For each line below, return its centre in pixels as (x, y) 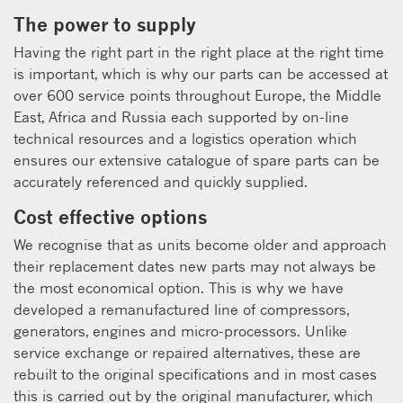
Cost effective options (110, 216)
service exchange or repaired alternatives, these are (187, 352)
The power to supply (105, 24)
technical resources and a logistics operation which (185, 138)
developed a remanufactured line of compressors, (181, 309)
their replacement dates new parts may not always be (195, 266)
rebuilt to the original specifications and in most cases (195, 374)
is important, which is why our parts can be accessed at (201, 73)
